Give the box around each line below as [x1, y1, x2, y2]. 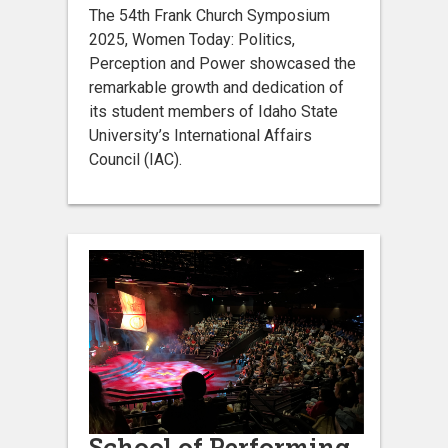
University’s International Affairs [89, 125, 312, 145]
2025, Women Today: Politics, [89, 29, 295, 49]
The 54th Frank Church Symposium [89, 5, 330, 25]
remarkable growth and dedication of [89, 77, 344, 97]
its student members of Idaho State [89, 101, 338, 121]
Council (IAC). [89, 149, 186, 169]
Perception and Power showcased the [89, 53, 356, 73]
